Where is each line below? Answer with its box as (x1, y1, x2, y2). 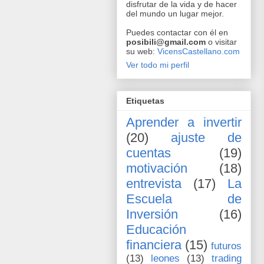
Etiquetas (126, 96, 164, 106)
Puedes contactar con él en (126, 28, 228, 38)
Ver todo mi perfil (126, 60, 189, 70)
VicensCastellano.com (157, 47, 240, 57)
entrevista (126, 176, 181, 192)
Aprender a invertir (126, 115, 242, 130)
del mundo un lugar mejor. (126, 9, 224, 19)
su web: (126, 47, 157, 57)
